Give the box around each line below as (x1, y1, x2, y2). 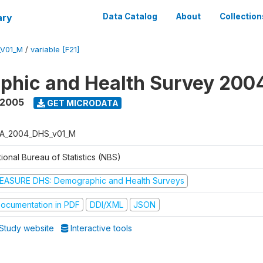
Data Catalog (103, 12, 157, 21)
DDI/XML (89, 199, 123, 210)
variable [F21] (31, 45, 79, 54)
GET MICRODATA (45, 97, 119, 108)
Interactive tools (68, 223, 133, 233)
